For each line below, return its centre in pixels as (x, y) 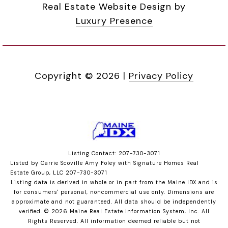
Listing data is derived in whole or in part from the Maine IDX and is (114, 182)
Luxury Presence (114, 21)
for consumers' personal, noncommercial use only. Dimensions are (114, 192)
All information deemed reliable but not (140, 221)
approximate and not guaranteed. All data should (88, 202)
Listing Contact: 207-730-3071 (114, 153)
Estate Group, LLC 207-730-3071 (59, 173)
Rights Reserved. (54, 221)
